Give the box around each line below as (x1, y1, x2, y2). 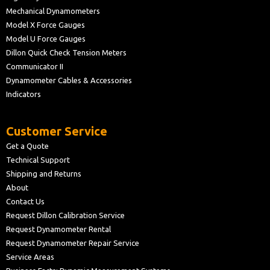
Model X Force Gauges (6, 20, 85, 30)
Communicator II (6, 62, 63, 71)
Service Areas (6, 253, 54, 262)
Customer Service (6, 124, 107, 139)
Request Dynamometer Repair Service (6, 239, 139, 248)
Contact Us (6, 197, 45, 206)
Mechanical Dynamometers (6, 7, 100, 16)
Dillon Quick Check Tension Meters (6, 48, 127, 57)
